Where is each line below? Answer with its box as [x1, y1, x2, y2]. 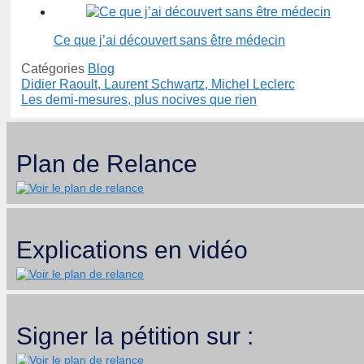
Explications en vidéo [16, 236, 248, 263]
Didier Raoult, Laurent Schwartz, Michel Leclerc [21, 77, 295, 92]
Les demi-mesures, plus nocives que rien [21, 93, 257, 107]
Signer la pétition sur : [16, 322, 253, 349]
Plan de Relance [16, 150, 197, 178]
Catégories [21, 62, 88, 76]
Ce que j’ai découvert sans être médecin [54, 33, 285, 48]
